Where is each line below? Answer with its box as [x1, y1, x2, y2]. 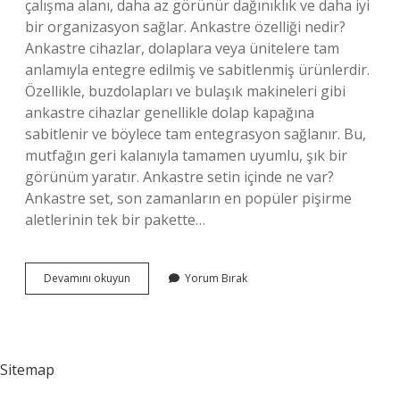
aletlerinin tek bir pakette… [25, 210, 205, 229]
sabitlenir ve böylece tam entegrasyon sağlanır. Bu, [25, 124, 366, 144]
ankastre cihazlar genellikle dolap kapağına [25, 103, 314, 122]
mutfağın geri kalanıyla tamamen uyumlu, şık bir [25, 146, 347, 165]
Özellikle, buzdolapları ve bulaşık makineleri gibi [25, 81, 346, 101]
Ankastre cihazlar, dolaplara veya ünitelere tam [25, 38, 339, 58]
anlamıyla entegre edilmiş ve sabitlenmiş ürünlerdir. [25, 60, 370, 79]
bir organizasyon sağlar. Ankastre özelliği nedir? [25, 17, 346, 37]
